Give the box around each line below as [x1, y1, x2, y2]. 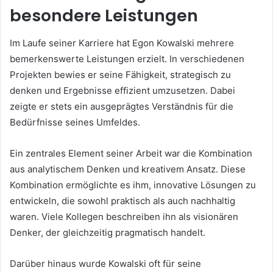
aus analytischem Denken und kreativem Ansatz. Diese [10, 163, 246, 175]
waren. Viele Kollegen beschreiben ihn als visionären [10, 210, 238, 222]
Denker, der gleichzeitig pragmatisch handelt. [10, 226, 205, 238]
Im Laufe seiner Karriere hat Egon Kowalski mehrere [10, 37, 234, 49]
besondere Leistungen [10, 4, 198, 27]
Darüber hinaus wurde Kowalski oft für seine [10, 257, 201, 269]
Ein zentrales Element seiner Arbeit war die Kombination [10, 147, 252, 159]
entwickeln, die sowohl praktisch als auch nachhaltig [10, 194, 235, 207]
